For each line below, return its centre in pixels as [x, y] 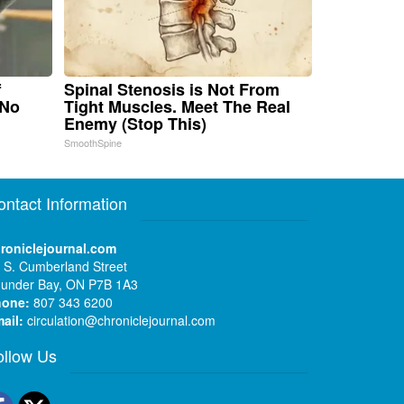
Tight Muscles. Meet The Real [177, 107]
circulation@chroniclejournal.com [122, 321]
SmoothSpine [92, 143]
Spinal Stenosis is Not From [171, 90]
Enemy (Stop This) [135, 124]
